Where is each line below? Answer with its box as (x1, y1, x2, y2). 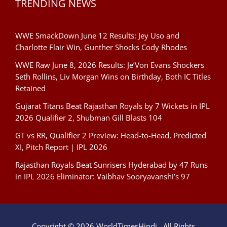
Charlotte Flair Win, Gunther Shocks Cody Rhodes (15, 42, 187, 52)
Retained (15, 83, 46, 93)
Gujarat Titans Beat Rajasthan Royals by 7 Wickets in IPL (15, 100, 210, 111)
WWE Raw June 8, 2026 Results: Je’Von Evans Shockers (15, 59, 204, 70)
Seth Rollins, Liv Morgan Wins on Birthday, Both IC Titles (15, 71, 211, 82)
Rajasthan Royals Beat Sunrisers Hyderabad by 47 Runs (15, 159, 208, 170)
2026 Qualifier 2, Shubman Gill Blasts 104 (15, 112, 162, 123)
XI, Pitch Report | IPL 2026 (15, 141, 107, 152)
